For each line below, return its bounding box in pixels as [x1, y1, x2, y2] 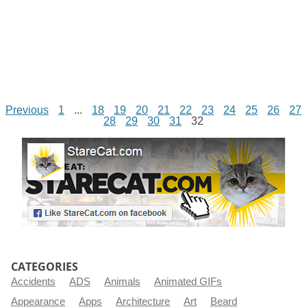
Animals [104, 275, 140, 287]
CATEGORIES [11, 258, 78, 274]
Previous [5, 103, 49, 116]
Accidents [11, 275, 56, 287]
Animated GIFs [154, 275, 222, 287]
